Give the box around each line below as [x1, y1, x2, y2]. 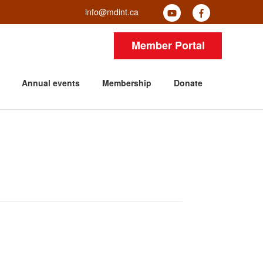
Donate [174, 77, 203, 89]
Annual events [22, 77, 80, 89]
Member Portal [131, 38, 205, 53]
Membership [102, 77, 151, 89]
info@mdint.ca [85, 5, 139, 18]
